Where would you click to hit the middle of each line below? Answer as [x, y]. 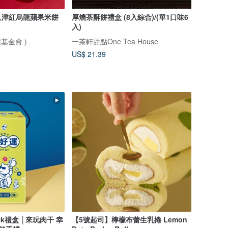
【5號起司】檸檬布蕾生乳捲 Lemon [129, 220]
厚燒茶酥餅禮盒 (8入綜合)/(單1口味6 [130, 17]
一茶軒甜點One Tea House [115, 41]
